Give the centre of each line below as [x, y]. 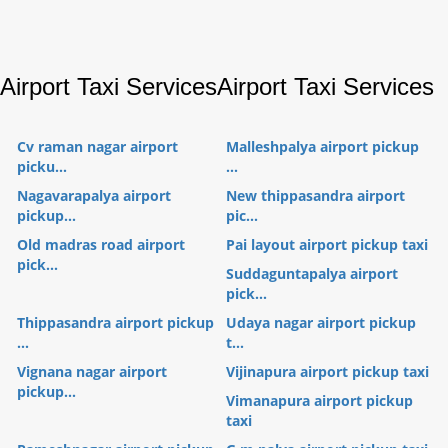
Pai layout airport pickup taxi [327, 244]
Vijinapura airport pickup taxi [327, 371]
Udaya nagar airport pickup [321, 322]
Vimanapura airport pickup [319, 400]
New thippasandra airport [315, 195]
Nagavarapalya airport [94, 195]
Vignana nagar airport [92, 371]
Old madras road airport [101, 244]
